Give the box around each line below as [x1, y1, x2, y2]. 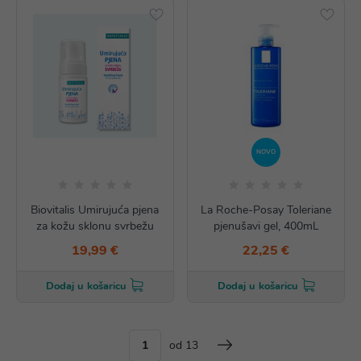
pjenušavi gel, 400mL [213, 218, 319, 234]
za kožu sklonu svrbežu [35, 218, 154, 234]
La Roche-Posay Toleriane [201, 202, 332, 218]
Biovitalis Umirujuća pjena [31, 202, 160, 218]
